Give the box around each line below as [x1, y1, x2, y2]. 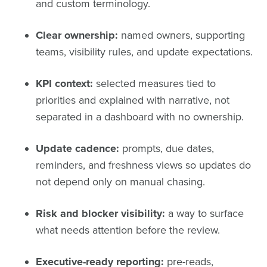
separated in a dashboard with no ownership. [36, 110, 244, 123]
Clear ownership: [36, 28, 118, 42]
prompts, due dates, [119, 141, 214, 155]
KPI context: [36, 76, 93, 90]
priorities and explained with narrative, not [36, 93, 229, 107]
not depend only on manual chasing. [36, 175, 205, 188]
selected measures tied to [93, 76, 216, 90]
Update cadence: [36, 141, 119, 155]
